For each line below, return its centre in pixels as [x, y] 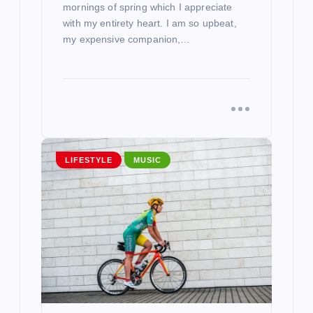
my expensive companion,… [127, 39]
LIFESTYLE [88, 160]
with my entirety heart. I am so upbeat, [150, 23]
